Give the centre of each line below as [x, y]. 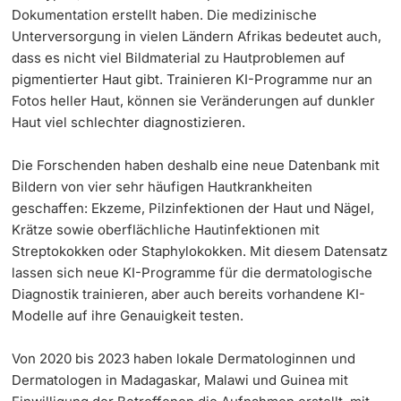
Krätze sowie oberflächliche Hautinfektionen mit [166, 230]
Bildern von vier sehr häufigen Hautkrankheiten [162, 187]
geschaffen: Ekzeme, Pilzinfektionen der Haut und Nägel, [193, 209]
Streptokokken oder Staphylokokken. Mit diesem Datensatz [200, 252]
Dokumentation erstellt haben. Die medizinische [165, 15]
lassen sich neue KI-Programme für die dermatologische [192, 273]
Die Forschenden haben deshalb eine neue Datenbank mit [196, 166]
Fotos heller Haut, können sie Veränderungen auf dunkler [194, 101]
